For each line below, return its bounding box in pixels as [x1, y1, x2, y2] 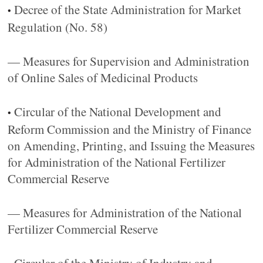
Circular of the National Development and [14, 103, 222, 120]
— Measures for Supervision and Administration [8, 53, 250, 69]
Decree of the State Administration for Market [14, 1, 242, 18]
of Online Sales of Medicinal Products [8, 69, 198, 86]
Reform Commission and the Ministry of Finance [8, 121, 252, 137]
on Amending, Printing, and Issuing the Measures [8, 137, 255, 154]
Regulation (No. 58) [8, 19, 108, 35]
